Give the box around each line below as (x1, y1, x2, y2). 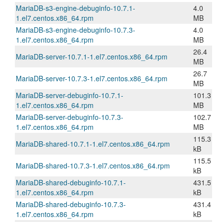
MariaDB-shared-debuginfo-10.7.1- (16, 177, 126, 187)
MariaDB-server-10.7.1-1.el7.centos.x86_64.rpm (16, 52, 167, 61)
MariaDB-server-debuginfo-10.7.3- (16, 112, 123, 122)
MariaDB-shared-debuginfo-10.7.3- (16, 199, 126, 209)
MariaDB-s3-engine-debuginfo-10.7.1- (16, 3, 135, 13)
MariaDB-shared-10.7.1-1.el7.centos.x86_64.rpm (16, 139, 170, 149)
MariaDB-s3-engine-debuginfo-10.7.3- (16, 25, 135, 35)
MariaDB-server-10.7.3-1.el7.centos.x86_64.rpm (16, 73, 167, 83)
